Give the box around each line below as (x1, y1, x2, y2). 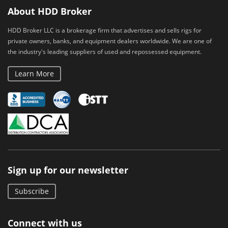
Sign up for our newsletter (8, 164, 128, 176)
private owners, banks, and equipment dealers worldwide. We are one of (8, 37, 212, 45)
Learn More (15, 69, 54, 78)
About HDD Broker (8, 5, 92, 17)
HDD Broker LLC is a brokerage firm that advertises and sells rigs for (8, 26, 202, 35)
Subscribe (15, 186, 49, 196)
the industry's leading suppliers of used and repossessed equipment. (8, 47, 202, 56)
